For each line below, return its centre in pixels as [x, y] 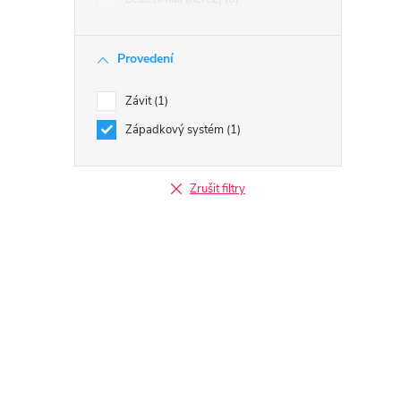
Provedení [145, 59]
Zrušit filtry [218, 189]
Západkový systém [176, 130]
